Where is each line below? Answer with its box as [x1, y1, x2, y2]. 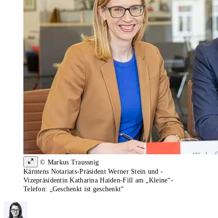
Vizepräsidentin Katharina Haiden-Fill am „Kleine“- [23, 177, 173, 184]
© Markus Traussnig [38, 159, 99, 166]
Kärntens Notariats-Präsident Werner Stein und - [23, 168, 163, 176]
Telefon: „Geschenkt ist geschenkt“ [23, 185, 124, 193]
